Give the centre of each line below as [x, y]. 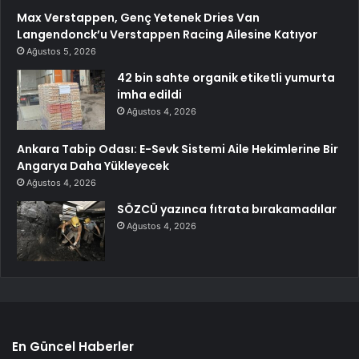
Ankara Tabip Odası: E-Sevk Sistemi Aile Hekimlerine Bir [177, 149]
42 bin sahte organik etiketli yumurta [226, 78]
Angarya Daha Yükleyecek [93, 166]
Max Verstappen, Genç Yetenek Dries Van [138, 18]
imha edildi [149, 95]
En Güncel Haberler [73, 347]
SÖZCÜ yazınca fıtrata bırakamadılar [227, 210]
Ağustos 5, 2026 [61, 52]
